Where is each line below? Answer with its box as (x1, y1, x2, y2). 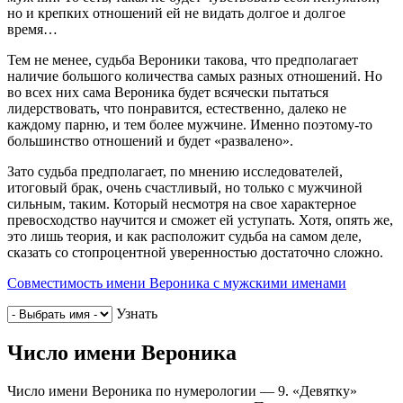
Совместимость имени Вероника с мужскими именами (7, 275, 346, 291)
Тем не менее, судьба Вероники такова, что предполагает (7, 52, 358, 68)
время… (7, 22, 58, 38)
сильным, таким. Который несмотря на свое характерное (7, 196, 356, 212)
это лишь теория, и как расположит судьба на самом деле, (7, 228, 362, 245)
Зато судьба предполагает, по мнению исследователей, (7, 164, 343, 180)
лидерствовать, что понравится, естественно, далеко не (7, 101, 346, 117)
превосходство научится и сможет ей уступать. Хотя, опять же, (7, 212, 393, 228)
